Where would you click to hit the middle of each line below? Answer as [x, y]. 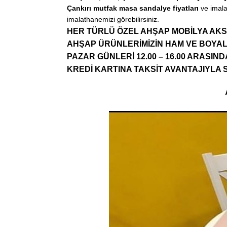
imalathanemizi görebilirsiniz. [113, 19]
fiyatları [186, 8]
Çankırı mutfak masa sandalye [119, 8]
